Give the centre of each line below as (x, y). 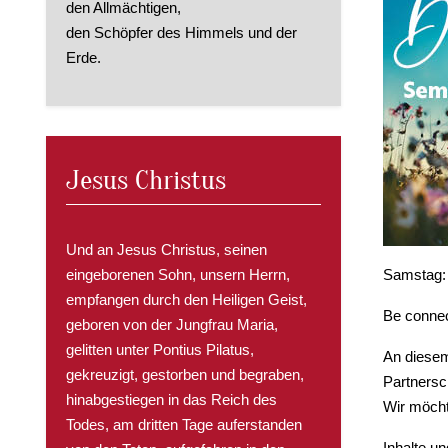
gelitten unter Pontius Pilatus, (160, 350)
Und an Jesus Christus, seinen (166, 250)
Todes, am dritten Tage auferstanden (184, 425)
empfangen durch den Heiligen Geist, (186, 300)
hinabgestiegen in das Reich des (171, 400)
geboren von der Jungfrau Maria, (172, 325)
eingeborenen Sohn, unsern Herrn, (178, 275)
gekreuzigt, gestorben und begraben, (185, 375)
